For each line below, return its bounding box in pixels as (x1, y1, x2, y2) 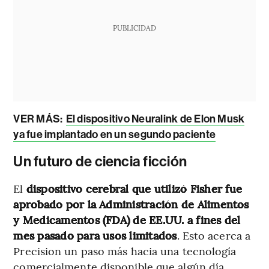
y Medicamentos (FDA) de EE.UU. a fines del (13, 211, 241, 227)
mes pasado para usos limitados (13, 227, 177, 243)
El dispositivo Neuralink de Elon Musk (65, 112, 245, 125)
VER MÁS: (13, 112, 65, 125)
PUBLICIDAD (112, 22, 156, 32)
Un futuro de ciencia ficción (13, 153, 187, 170)
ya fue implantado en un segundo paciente (13, 127, 216, 141)
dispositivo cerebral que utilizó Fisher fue (26, 180, 243, 196)
